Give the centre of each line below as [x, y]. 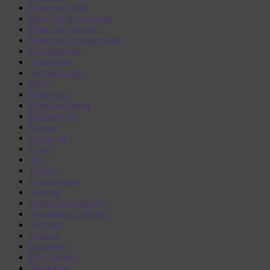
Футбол [45, 225]
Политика [49, 95]
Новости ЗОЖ [58, 8]
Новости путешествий [75, 40]
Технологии [54, 181]
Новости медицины [70, 19]
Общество [50, 62]
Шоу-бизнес [54, 257]
